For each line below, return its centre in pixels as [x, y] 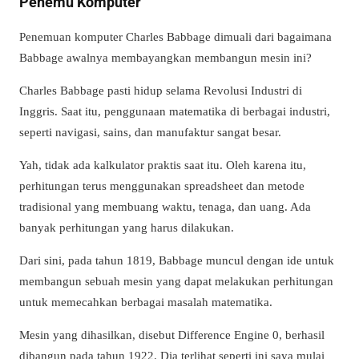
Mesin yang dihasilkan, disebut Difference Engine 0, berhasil [172, 335]
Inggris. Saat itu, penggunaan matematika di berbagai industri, [175, 111]
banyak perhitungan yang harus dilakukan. [127, 227]
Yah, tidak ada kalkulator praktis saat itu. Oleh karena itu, [163, 164]
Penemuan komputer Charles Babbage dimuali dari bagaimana [175, 36]
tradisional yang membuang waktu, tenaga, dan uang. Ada [165, 206]
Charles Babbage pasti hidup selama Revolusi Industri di [161, 90]
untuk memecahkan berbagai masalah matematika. [146, 302]
